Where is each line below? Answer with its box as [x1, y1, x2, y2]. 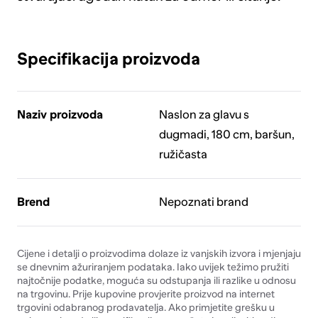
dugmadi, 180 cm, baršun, [158, 127, 295, 141]
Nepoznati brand [158, 194, 248, 209]
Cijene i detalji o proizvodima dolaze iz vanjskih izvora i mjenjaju [16, 247, 301, 259]
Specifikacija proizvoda [16, 49, 200, 69]
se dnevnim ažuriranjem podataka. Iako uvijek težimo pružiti [16, 261, 289, 273]
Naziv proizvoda [16, 107, 103, 121]
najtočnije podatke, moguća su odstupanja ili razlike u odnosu [16, 274, 296, 286]
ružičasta [158, 147, 207, 161]
